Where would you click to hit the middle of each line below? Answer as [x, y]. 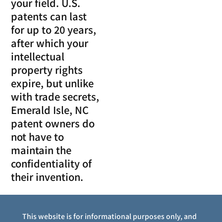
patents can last [49, 16]
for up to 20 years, [54, 30]
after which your [50, 43]
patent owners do [53, 123]
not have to [38, 137]
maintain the [41, 150]
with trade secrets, [55, 97]
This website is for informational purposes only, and [109, 216]
